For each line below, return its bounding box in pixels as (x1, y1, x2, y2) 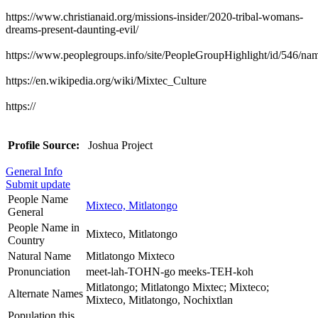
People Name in (8, 221, 79, 234)
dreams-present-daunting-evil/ (6, 23, 138, 35)
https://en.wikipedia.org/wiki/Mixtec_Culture (6, 74, 207, 87)
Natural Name (8, 249, 71, 262)
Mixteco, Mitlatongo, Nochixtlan (86, 293, 233, 306)
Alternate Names (8, 287, 83, 300)
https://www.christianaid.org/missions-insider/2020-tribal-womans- (6, 10, 303, 23)
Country (8, 234, 45, 246)
